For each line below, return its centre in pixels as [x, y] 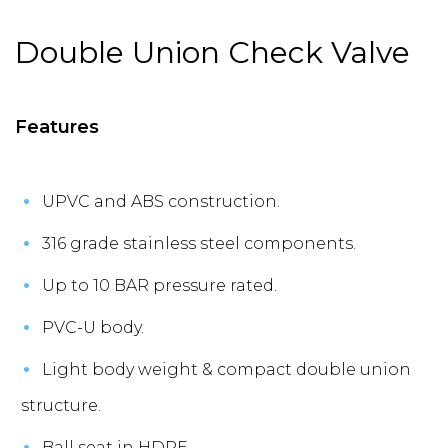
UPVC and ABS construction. [161, 201]
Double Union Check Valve [212, 52]
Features [57, 126]
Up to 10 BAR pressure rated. [159, 285]
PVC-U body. [93, 327]
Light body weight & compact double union [226, 369]
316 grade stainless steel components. [199, 243]
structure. [61, 405]
